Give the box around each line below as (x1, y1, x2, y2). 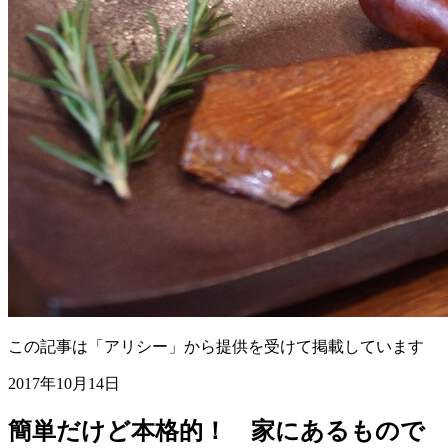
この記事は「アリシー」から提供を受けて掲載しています (8, 337, 424, 355)
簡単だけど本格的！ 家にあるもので (8, 417, 425, 444)
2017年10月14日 (8, 374, 120, 392)
